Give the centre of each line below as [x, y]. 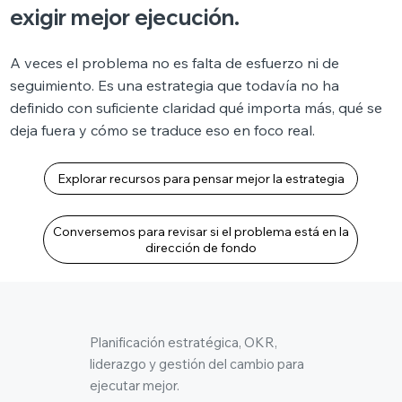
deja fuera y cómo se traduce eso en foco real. [162, 130]
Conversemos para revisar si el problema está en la [201, 231]
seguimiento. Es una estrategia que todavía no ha [174, 85]
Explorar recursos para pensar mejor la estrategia [201, 178]
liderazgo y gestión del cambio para [197, 364]
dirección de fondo [201, 247]
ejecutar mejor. [134, 386]
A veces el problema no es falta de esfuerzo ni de [174, 62]
